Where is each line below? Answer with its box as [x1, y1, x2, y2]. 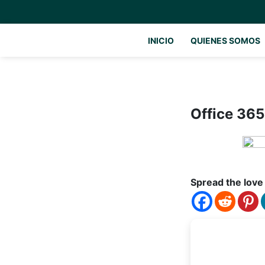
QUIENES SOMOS [190, 35, 260, 46]
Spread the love [190, 176, 263, 188]
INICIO [148, 35, 174, 46]
